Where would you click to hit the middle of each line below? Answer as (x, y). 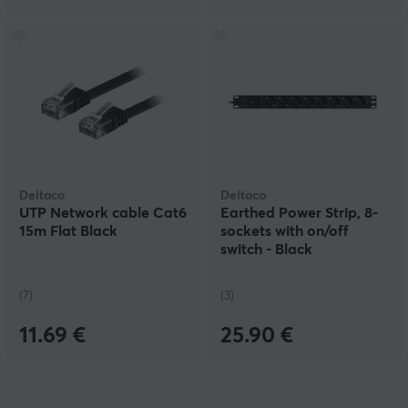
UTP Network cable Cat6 (103, 214)
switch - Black (266, 250)
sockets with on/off (285, 232)
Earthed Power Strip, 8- (299, 214)
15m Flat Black (68, 232)
